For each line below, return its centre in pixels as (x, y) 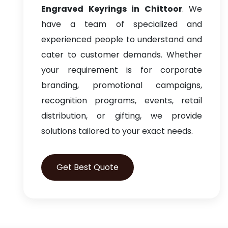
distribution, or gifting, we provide (122, 116)
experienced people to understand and (122, 39)
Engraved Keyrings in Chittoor (112, 9)
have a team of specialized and (122, 24)
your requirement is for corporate (122, 70)
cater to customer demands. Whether (122, 55)
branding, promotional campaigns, (122, 85)
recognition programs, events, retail (122, 101)
